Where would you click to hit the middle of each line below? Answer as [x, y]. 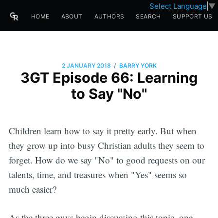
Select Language [178, 6]
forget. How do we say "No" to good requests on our [107, 160]
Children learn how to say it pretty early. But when [102, 130]
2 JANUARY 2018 [86, 66]
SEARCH [148, 16]
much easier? [32, 189]
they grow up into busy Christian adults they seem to [106, 145]
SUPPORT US [192, 16]
